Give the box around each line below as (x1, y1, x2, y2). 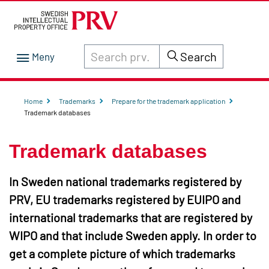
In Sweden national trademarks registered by (9, 174, 241, 189)
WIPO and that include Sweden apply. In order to (9, 228, 256, 243)
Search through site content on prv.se (83, 45, 222, 56)
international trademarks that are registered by (9, 210, 252, 225)
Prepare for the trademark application (112, 97, 225, 106)
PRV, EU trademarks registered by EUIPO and (9, 192, 241, 207)
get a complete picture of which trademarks (9, 246, 235, 261)
